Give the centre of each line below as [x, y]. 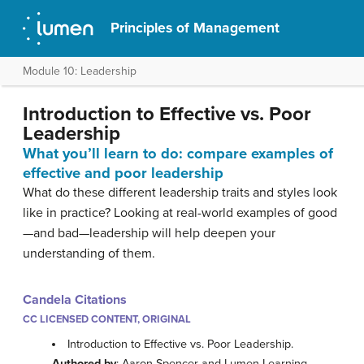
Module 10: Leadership [80, 71]
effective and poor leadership [123, 173]
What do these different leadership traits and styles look [180, 193]
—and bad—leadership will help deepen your [149, 233]
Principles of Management [195, 28]
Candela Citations [75, 300]
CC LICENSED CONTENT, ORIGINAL [107, 319]
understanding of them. [89, 253]
